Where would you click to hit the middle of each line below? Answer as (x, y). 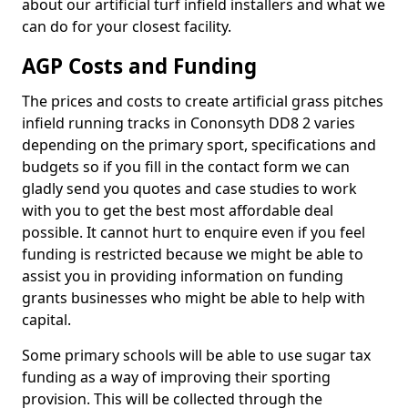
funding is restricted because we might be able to (193, 254)
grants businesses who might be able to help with (194, 298)
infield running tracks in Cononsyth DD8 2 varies (189, 123)
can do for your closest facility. (128, 26)
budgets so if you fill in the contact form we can (186, 167)
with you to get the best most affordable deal (178, 210)
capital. (46, 320)
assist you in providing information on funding (183, 276)
